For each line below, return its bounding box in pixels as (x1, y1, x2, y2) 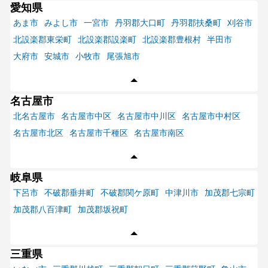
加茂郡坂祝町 (77, 205, 128, 214)
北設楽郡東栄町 (13, 35, 72, 44)
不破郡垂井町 (44, 188, 95, 197)
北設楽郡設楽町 (77, 35, 136, 44)
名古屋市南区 (133, 128, 184, 138)
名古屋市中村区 (181, 111, 240, 121)
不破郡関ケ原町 (100, 188, 159, 197)
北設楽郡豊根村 (142, 35, 201, 44)
